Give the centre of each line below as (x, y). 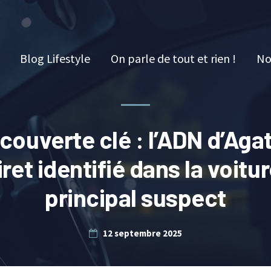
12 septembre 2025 (142, 233)
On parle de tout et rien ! (173, 58)
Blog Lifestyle (55, 58)
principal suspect (135, 197)
